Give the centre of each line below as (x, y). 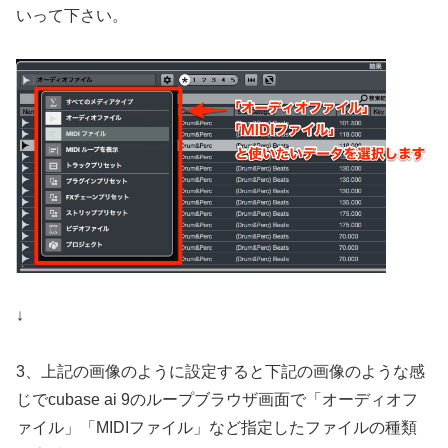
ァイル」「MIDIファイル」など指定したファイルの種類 (216, 428)
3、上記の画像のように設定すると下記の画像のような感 (220, 372)
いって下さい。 (72, 15)
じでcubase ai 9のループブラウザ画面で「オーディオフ (217, 400)
